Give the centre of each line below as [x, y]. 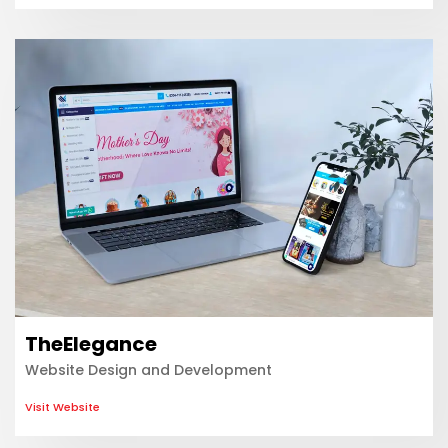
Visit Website [62, 407]
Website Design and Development [148, 369]
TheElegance [91, 343]
